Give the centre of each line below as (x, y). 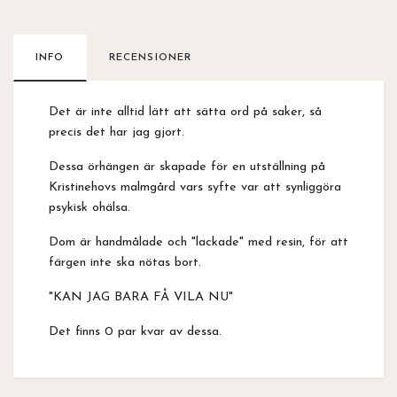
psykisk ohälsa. (90, 207)
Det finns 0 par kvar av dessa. (135, 331)
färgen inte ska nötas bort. (125, 262)
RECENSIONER (150, 57)
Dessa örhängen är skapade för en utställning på (187, 167)
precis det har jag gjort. (119, 132)
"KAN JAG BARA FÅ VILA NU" (141, 297)
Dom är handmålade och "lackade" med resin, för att (198, 242)
